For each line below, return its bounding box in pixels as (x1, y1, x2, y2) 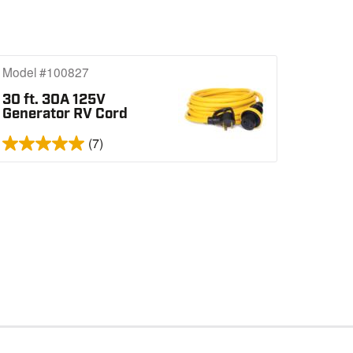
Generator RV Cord (2, 103, 128, 124)
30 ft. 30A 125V (2, 89, 106, 110)
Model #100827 (2, 63, 90, 81)
